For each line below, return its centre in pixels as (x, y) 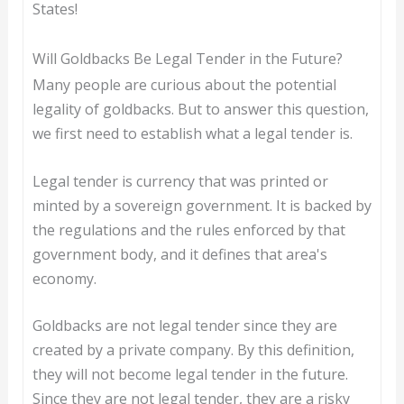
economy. (64, 278)
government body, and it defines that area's (179, 254)
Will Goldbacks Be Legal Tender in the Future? (187, 58)
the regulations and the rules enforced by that (188, 230)
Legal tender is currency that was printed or (180, 181)
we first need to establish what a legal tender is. (192, 133)
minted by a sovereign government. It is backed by (202, 205)
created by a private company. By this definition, (193, 350)
